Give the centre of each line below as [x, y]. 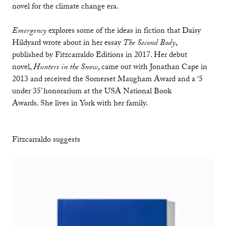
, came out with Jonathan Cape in [153, 68]
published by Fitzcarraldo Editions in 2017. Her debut [100, 55]
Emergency [30, 31]
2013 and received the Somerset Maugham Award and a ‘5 [107, 80]
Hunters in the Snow [66, 68]
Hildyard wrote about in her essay [68, 43]
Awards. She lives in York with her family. [80, 104]
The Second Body [149, 43]
